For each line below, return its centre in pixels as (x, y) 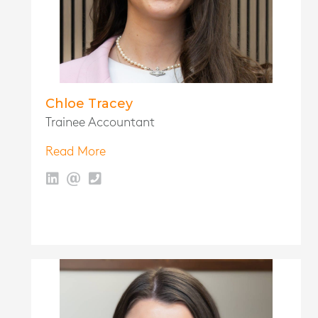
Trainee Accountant (100, 123)
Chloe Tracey (89, 104)
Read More (76, 152)
